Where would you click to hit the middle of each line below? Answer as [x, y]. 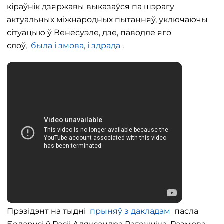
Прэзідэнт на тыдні [48, 211]
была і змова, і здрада [76, 46]
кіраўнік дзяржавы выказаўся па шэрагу [91, 7]
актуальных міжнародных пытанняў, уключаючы [107, 20]
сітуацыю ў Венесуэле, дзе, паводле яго [89, 33]
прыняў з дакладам [130, 211]
